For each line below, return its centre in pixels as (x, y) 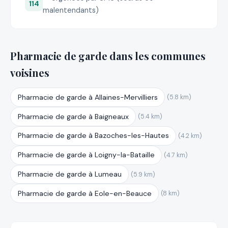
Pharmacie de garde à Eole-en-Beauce (84, 193)
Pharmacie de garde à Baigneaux (73, 116)
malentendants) (71, 10)
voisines (30, 72)
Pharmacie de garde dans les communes (108, 55)
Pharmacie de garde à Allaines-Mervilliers (88, 97)
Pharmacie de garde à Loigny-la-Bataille (86, 155)
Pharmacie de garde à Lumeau (69, 174)
